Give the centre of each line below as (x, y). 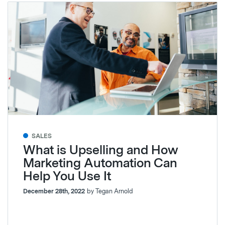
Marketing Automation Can (100, 163)
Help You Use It (67, 176)
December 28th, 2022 (54, 191)
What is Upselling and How (101, 150)
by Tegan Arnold (110, 191)
